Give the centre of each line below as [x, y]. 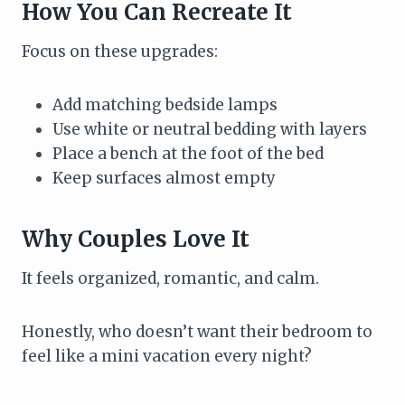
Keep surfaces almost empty [164, 178]
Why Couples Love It [136, 239]
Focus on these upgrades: [120, 51]
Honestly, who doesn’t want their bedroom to [197, 331]
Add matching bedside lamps [165, 104]
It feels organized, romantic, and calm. [170, 278]
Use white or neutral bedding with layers [210, 129]
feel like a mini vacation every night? [167, 356]
